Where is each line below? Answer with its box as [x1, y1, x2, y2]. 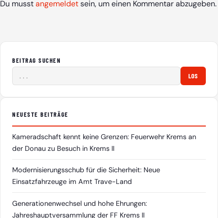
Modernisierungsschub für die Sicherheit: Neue [12, 165, 160, 175]
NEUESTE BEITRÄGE [12, 110, 69, 118]
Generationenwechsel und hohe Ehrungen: [12, 199, 147, 208]
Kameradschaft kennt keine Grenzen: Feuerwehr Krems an [12, 132, 196, 142]
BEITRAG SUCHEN [12, 56, 61, 64]
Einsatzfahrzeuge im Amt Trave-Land [12, 177, 132, 186]
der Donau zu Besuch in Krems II [12, 144, 114, 153]
